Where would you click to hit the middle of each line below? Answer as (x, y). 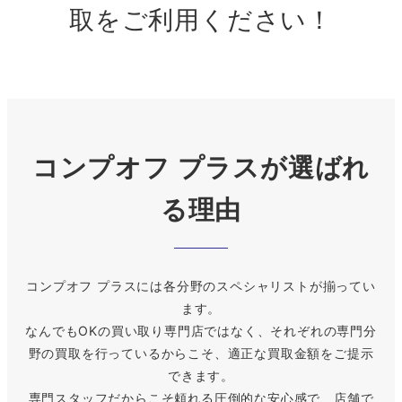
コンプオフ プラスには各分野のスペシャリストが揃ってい (201, 286)
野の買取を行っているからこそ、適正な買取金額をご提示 (201, 354)
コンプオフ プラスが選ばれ (201, 168)
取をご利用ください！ (201, 20)
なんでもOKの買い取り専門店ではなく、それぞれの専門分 (201, 331)
